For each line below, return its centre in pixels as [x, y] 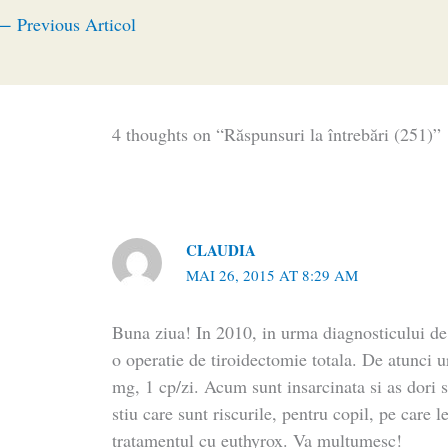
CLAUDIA [221, 249]
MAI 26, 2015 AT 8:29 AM [272, 274]
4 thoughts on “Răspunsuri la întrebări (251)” [277, 133]
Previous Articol [74, 23]
